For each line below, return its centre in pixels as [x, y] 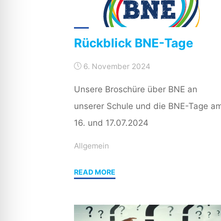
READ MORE [94, 172]
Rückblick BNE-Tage [133, 43]
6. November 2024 [117, 66]
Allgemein [91, 146]
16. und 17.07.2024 [111, 122]
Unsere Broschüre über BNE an [135, 89]
